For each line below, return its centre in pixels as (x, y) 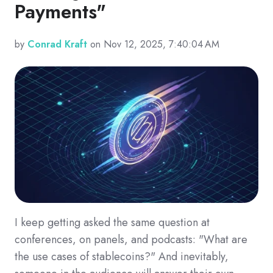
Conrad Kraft (57, 44)
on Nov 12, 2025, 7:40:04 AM (153, 44)
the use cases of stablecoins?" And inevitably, (122, 257)
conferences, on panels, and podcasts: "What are (131, 240)
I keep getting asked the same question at (112, 223)
